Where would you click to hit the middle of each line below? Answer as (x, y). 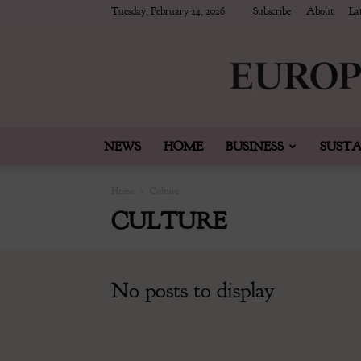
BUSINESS (254, 147)
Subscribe (272, 11)
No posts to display (193, 290)
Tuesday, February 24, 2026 (168, 11)
